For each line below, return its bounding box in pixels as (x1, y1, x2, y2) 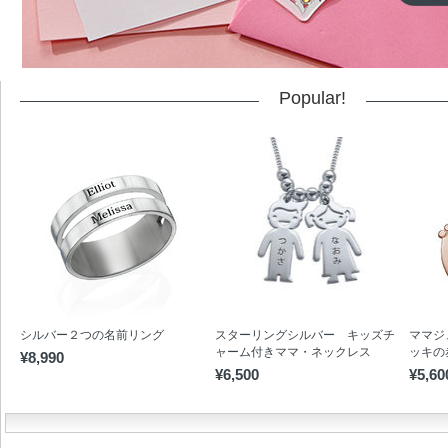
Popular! (278, 88, 346, 108)
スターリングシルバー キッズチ (214, 327, 395, 342)
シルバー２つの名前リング (20, 327, 164, 342)
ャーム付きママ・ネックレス (214, 344, 371, 359)
